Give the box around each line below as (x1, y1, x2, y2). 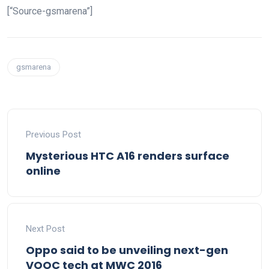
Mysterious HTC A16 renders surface (26, 148, 229, 164)
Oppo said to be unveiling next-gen (26, 243, 228, 258)
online (26, 163, 61, 179)
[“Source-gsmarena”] (7, 5, 92, 17)
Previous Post (26, 129, 81, 141)
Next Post (26, 223, 65, 235)
